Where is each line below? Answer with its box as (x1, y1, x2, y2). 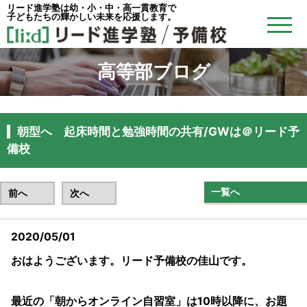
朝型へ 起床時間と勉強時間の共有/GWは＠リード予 (17, 125, 299, 138)
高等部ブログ (97, 60, 210, 82)
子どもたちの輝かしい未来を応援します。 (7, 11, 176, 22)
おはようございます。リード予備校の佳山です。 (11, 254, 252, 267)
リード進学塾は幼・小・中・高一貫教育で (7, 2, 176, 13)
